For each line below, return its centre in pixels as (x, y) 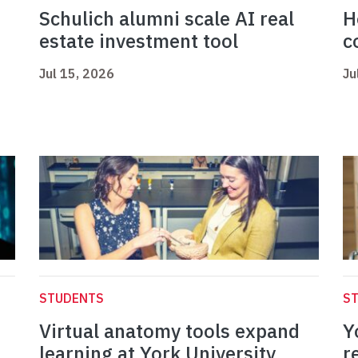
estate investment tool (139, 41)
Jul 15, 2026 (77, 74)
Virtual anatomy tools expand (169, 331)
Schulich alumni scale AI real (167, 19)
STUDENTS (72, 298)
